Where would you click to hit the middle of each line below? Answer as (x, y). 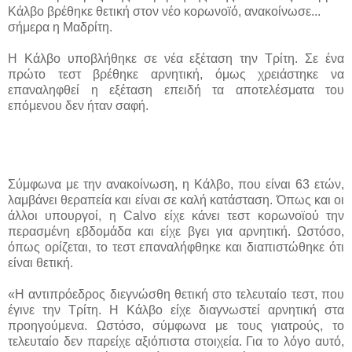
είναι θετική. (40, 262)
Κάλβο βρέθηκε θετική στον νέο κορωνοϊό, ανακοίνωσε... (164, 11)
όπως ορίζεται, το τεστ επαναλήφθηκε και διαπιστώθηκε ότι (176, 247)
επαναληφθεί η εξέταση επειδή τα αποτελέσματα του (176, 90)
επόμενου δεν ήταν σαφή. (80, 105)
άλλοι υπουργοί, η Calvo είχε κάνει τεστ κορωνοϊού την (176, 215)
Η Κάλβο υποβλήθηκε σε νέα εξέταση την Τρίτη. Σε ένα (176, 58)
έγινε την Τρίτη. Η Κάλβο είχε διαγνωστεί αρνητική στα (176, 310)
